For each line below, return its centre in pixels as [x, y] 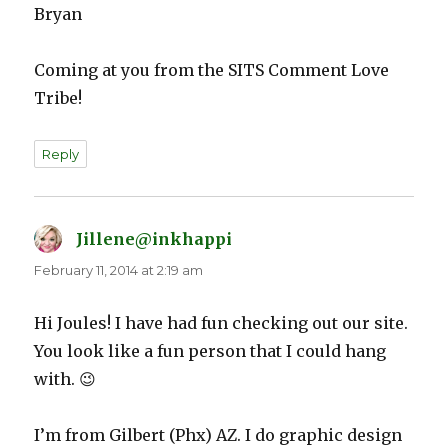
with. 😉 [65, 379]
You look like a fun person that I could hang [210, 351]
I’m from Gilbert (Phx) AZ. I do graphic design [218, 435]
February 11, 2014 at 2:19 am [119, 270]
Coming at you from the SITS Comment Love [212, 70]
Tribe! [58, 98]
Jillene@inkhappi [154, 239]
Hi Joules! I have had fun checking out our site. [221, 323]
